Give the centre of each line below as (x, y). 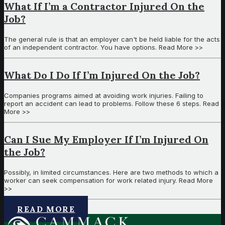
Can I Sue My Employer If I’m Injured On (106, 140)
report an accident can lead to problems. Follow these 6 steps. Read (111, 104)
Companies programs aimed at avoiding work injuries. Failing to (104, 96)
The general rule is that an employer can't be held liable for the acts (112, 39)
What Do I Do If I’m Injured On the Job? (102, 75)
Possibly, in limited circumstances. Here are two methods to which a (111, 173)
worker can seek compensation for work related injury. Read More (108, 181)
